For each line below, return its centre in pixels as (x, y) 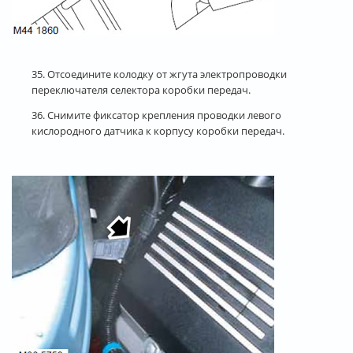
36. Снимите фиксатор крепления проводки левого (156, 115)
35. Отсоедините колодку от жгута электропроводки (159, 74)
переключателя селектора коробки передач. (141, 89)
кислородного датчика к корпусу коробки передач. (158, 130)
